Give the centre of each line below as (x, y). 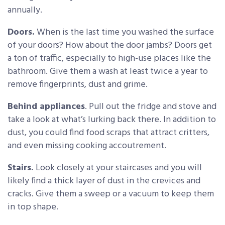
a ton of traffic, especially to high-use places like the (109, 59)
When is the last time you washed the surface (125, 33)
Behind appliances (46, 107)
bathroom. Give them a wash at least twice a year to (108, 72)
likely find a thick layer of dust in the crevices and (104, 181)
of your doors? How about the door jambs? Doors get (110, 46)
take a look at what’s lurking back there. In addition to (112, 120)
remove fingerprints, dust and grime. (78, 85)
